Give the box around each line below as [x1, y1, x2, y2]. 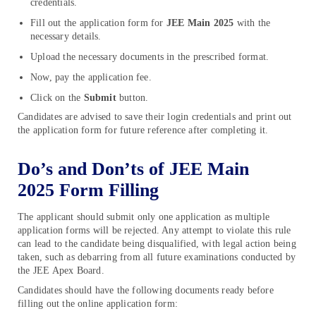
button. [116, 92, 149, 103]
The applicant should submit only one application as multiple [18, 212, 270, 223]
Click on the [30, 92, 84, 103]
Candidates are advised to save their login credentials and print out [18, 111, 292, 122]
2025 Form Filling [18, 180, 159, 201]
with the [233, 17, 271, 28]
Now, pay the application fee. [30, 71, 152, 83]
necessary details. [30, 30, 102, 42]
